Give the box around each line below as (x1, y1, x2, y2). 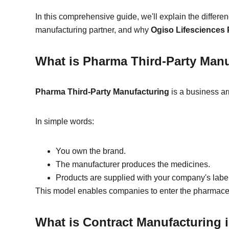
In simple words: (35, 117, 95, 126)
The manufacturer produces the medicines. (56, 160, 211, 169)
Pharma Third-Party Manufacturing (35, 87, 170, 96)
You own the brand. (56, 147, 126, 155)
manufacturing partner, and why (35, 26, 151, 34)
